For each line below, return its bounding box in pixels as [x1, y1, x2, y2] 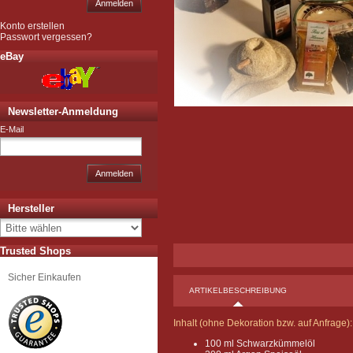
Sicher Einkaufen [8, 272, 81, 283]
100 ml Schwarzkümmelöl [205, 338, 315, 349]
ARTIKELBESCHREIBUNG [189, 286, 287, 295]
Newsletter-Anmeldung [8, 106, 118, 117]
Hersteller [8, 203, 54, 214]
